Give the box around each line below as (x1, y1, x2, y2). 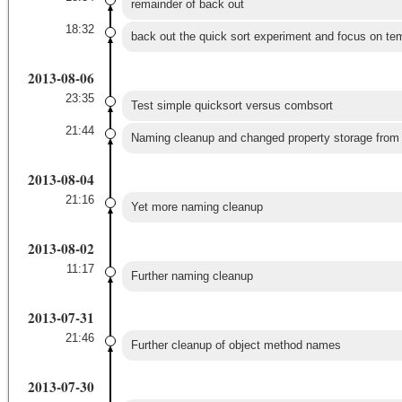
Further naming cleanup (130, 268, 253, 283)
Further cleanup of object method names (130, 337, 341, 352)
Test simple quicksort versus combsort (130, 98, 333, 112)
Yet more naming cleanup (130, 199, 263, 214)
